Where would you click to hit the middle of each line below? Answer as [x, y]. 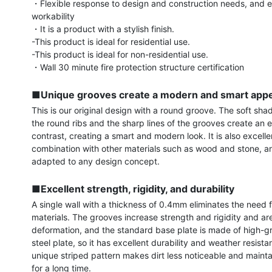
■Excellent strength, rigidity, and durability [133, 189]
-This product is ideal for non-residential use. [120, 54]
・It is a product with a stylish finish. [103, 29]
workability [53, 16]
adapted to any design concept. [96, 161]
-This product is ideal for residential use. [111, 42]
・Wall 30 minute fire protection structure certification [138, 67]
